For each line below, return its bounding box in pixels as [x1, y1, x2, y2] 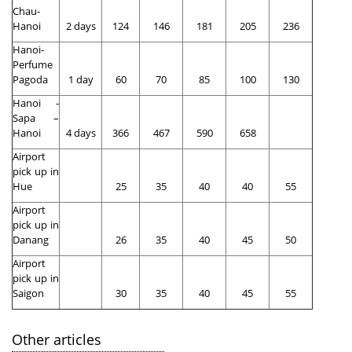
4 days [65, 126, 96, 141]
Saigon [13, 286, 44, 301]
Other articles [12, 330, 101, 350]
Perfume [13, 57, 53, 72]
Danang [13, 233, 49, 247]
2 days [65, 19, 96, 34]
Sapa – [13, 111, 59, 126]
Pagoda [13, 72, 48, 87]
